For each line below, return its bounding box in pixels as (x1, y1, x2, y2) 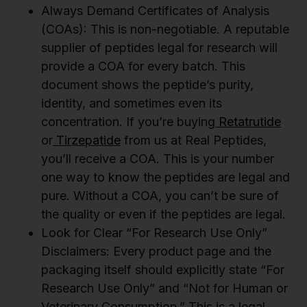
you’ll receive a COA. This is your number (41, 151, 274, 167)
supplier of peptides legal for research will (41, 40, 278, 56)
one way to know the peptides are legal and (41, 170, 290, 185)
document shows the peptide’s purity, (41, 77, 254, 93)
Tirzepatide (53, 133, 121, 148)
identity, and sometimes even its (41, 96, 222, 111)
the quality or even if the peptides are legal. (41, 207, 286, 222)
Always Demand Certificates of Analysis (41, 3, 269, 19)
